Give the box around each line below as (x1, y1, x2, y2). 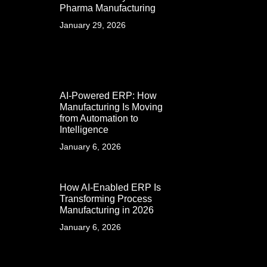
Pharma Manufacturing (60, 2, 156, 13)
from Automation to (60, 113, 138, 123)
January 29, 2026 (60, 20, 126, 30)
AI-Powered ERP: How (60, 90, 157, 101)
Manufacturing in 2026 (60, 204, 154, 215)
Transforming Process (60, 193, 152, 204)
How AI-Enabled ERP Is (60, 182, 161, 193)
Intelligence (60, 124, 108, 135)
